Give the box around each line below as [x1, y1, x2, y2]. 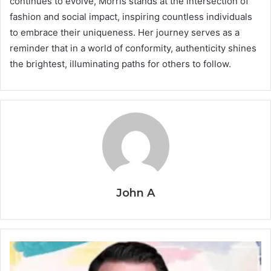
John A [116, 186, 155, 200]
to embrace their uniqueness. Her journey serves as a [10, 27, 240, 39]
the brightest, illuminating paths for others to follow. [10, 58, 231, 70]
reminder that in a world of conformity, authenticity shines [10, 42, 256, 54]
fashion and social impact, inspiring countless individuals [10, 11, 252, 23]
